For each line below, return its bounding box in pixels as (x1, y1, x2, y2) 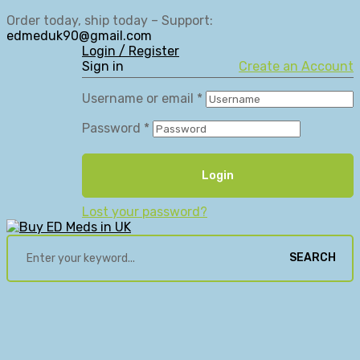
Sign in (82, 59, 124, 74)
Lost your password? (82, 203, 207, 219)
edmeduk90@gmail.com (6, 28, 152, 43)
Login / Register (82, 43, 179, 59)
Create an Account (239, 59, 354, 74)
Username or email (82, 91, 197, 106)
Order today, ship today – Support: (6, 13, 213, 28)
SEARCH (289, 251, 336, 265)
